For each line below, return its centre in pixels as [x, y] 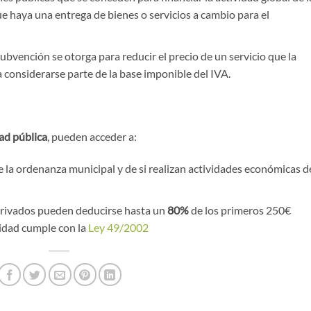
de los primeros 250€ [239, 210]
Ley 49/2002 [118, 227]
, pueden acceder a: [92, 137]
